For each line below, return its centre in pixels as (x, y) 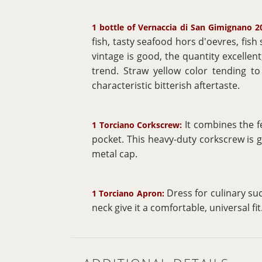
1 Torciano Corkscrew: (139, 125)
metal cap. (115, 154)
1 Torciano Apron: (129, 193)
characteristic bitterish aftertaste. (166, 85)
